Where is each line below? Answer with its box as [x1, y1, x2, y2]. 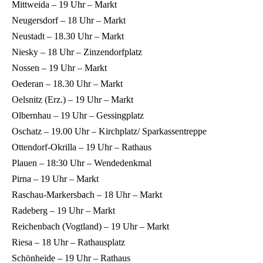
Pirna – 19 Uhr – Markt [12, 173, 99, 184]
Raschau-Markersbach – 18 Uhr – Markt [12, 189, 162, 200]
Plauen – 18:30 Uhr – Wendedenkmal [12, 157, 151, 168]
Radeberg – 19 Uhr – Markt [12, 205, 115, 215]
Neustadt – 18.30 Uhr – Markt [12, 31, 124, 41]
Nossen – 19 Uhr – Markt [12, 62, 107, 73]
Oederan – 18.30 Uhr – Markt [12, 78, 123, 89]
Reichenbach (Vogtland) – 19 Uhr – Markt [12, 221, 169, 231]
